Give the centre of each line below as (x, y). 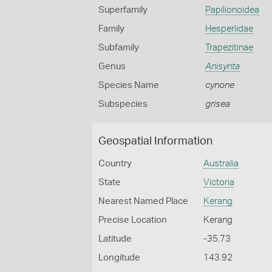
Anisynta (222, 66)
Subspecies (123, 104)
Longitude (119, 258)
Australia (221, 164)
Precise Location (133, 220)
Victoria (219, 182)
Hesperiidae (229, 29)
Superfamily (123, 10)
